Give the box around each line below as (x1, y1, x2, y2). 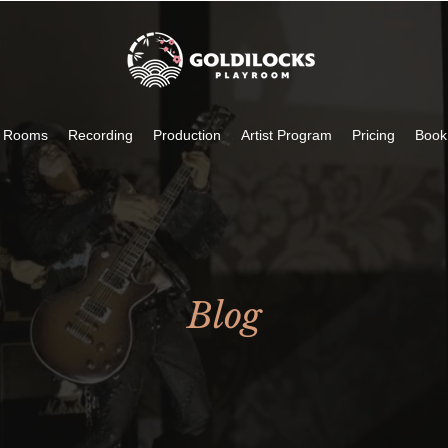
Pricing (352, 127, 395, 143)
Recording (68, 127, 133, 143)
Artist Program (241, 127, 332, 143)
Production (153, 127, 221, 143)
